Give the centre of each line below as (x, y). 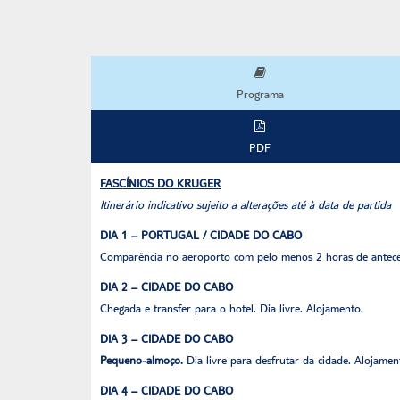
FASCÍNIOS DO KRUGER (160, 183)
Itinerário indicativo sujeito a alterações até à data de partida (246, 204)
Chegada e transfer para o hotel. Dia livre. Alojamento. (232, 308)
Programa (260, 94)
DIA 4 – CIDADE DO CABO (167, 390)
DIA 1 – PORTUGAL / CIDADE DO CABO (201, 235)
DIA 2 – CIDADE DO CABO (167, 287)
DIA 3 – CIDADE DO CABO (167, 338)
